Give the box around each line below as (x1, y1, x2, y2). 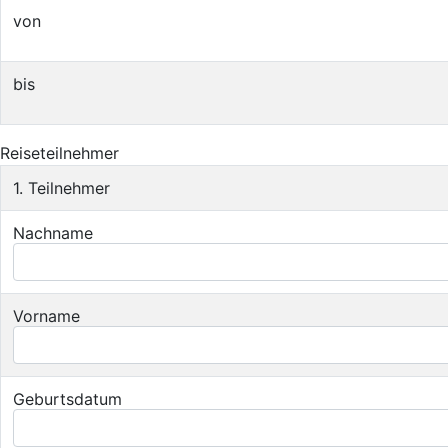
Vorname (13, 306, 80, 326)
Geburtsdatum (13, 389, 122, 409)
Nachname (13, 223, 93, 243)
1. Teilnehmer (13, 178, 110, 198)
